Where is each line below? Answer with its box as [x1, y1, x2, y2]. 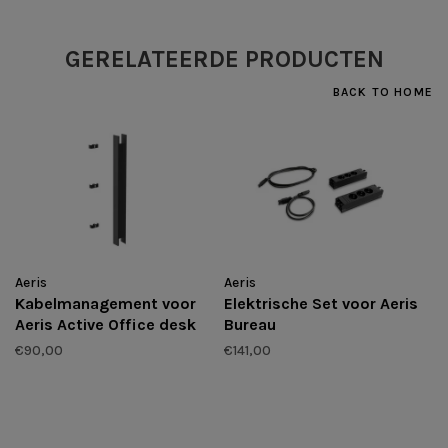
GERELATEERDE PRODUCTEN [64, 44, 384, 73]
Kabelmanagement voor [15, 294, 196, 314]
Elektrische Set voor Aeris [224, 294, 418, 314]
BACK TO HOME [332, 84, 433, 99]
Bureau [224, 315, 276, 335]
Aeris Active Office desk [15, 315, 196, 335]
